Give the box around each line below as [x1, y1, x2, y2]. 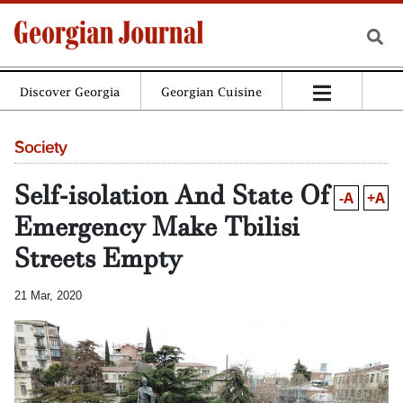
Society [14, 141, 67, 156]
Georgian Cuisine [160, 85, 262, 99]
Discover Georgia [20, 85, 121, 99]
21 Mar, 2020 [14, 289, 82, 302]
